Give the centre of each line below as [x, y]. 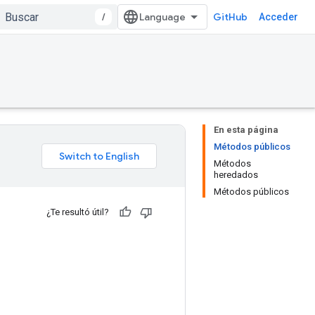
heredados [236, 175]
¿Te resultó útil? [78, 212]
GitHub [230, 17]
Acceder [278, 17]
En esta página [246, 130]
